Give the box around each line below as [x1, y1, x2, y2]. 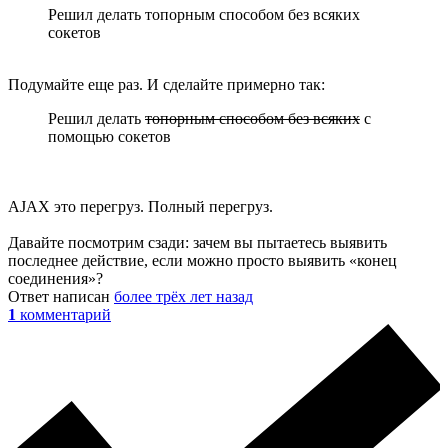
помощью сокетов [48, 128, 171, 146]
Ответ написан [8, 288, 114, 306]
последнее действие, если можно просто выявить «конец [8, 252, 397, 270]
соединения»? [8, 270, 103, 288]
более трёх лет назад [114, 288, 253, 306]
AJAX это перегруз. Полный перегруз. [8, 198, 273, 216]
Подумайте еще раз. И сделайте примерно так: [8, 76, 325, 94]
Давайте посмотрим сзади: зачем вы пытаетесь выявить [8, 234, 387, 252]
